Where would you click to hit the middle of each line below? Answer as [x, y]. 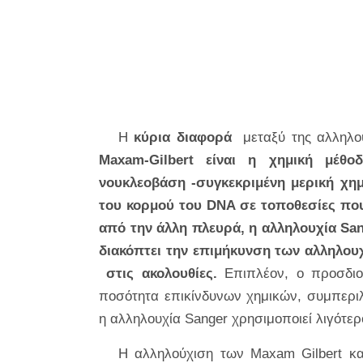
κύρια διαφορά [186, 137]
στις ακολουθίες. [158, 273]
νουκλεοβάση [142, 183]
